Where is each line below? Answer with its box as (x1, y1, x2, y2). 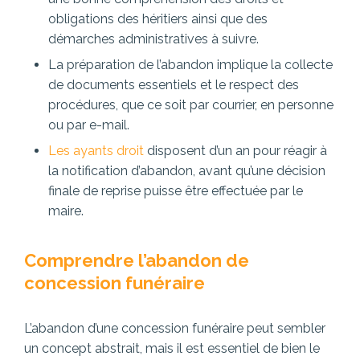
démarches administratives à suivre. (48, 31, 259, 47)
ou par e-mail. (48, 117, 129, 133)
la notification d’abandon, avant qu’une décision (48, 163, 325, 179)
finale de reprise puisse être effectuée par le (48, 183, 303, 199)
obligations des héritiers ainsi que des (48, 11, 268, 27)
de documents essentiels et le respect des (48, 77, 299, 93)
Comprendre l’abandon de (24, 250, 249, 272)
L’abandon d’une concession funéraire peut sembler (24, 321, 325, 337)
